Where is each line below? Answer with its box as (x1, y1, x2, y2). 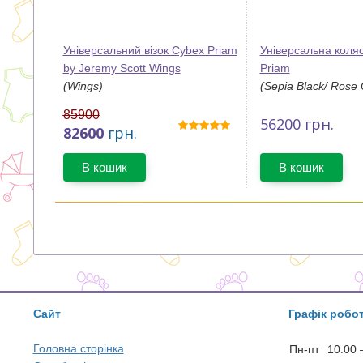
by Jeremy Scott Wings (62, 62, 181, 75)
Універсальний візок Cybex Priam (62, 44, 237, 57)
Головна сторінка (32, 342, 124, 355)
